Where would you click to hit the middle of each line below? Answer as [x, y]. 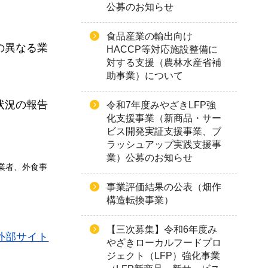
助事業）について [145, 76]
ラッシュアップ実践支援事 [164, 144]
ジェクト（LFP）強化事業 [163, 256]
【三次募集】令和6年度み [162, 229]
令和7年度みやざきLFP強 [161, 105]
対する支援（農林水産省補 [164, 63]
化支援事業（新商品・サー [164, 118]
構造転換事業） [140, 200]
